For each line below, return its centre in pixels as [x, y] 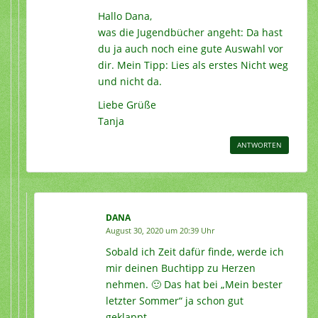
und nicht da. [130, 82]
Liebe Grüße [127, 105]
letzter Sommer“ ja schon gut [175, 301]
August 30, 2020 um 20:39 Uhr [160, 231]
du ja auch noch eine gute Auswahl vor [191, 49]
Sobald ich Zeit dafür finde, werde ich [195, 252]
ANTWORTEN [259, 145]
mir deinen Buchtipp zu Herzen [181, 268]
